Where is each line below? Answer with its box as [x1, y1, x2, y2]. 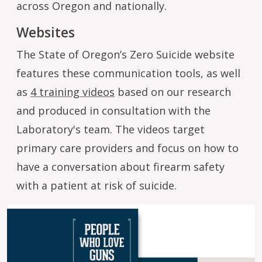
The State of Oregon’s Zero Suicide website [16, 47, 235, 61]
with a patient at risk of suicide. [16, 178, 177, 192]
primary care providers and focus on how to [16, 140, 239, 155]
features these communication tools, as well [16, 65, 240, 80]
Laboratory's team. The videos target [16, 122, 205, 136]
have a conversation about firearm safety [16, 159, 225, 174]
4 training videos [30, 84, 115, 99]
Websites [16, 23, 75, 42]
